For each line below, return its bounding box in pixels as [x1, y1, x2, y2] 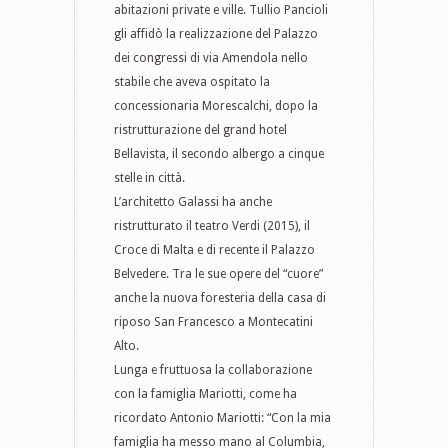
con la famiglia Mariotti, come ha [114, 387, 297, 401]
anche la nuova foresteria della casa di [114, 291, 326, 305]
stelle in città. [114, 171, 185, 185]
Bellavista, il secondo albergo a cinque [114, 147, 324, 161]
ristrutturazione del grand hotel [114, 123, 287, 137]
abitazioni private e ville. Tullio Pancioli [114, 3, 328, 17]
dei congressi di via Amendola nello [114, 51, 308, 65]
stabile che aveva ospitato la [114, 75, 270, 89]
